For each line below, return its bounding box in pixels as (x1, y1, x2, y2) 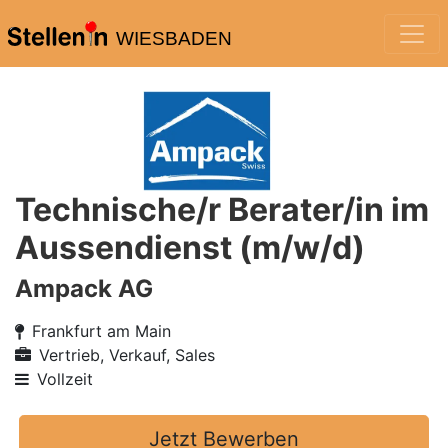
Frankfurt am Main (32, 321, 171, 341)
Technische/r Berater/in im (15, 190, 429, 229)
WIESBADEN (115, 28, 232, 49)
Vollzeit (37, 369, 93, 389)
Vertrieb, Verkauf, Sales (39, 345, 215, 365)
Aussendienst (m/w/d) (15, 228, 365, 267)
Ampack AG (15, 274, 153, 303)
